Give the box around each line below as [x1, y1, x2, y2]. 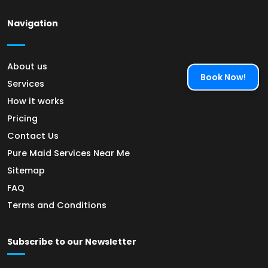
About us [7, 60, 47, 73]
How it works [7, 95, 64, 108]
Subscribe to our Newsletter [7, 236, 136, 248]
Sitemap [7, 165, 45, 177]
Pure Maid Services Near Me [7, 147, 130, 160]
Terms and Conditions [7, 199, 106, 212]
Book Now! [200, 71, 246, 83]
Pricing [7, 112, 38, 125]
